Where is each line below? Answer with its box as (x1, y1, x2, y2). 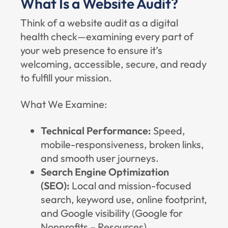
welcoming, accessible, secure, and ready (20, 58, 207, 70)
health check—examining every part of (20, 30, 193, 43)
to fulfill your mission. (20, 71, 112, 84)
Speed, (151, 124, 185, 137)
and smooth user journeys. (41, 152, 159, 164)
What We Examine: (20, 98, 107, 110)
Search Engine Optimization (41, 165, 169, 178)
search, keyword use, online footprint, (41, 193, 207, 206)
